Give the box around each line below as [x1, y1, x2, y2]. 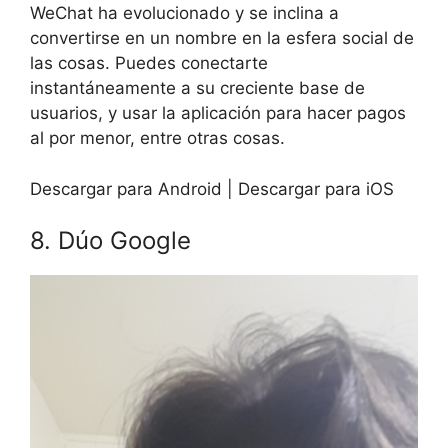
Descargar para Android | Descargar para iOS [30, 178, 394, 199]
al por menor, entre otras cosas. [30, 128, 285, 149]
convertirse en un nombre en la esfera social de [30, 28, 414, 49]
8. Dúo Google [30, 226, 191, 256]
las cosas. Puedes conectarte [30, 53, 268, 74]
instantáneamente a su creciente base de [30, 78, 365, 99]
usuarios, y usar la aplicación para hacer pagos [30, 103, 406, 124]
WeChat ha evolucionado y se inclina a [30, 3, 339, 24]
